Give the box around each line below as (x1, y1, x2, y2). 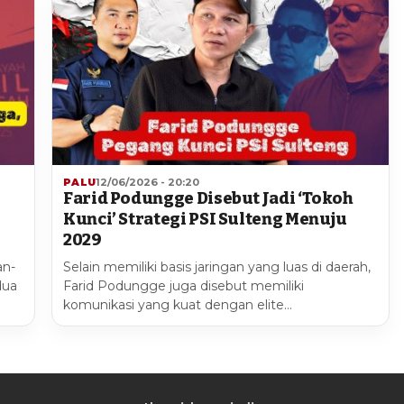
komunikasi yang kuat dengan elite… (63, 296, 292, 313)
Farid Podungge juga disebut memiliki (63, 277, 304, 294)
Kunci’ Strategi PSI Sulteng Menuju (63, 208, 347, 229)
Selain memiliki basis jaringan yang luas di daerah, (63, 258, 371, 275)
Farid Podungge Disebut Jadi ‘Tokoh (63, 188, 353, 208)
